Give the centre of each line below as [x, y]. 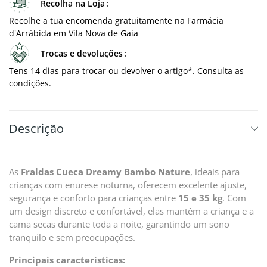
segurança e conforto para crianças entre [94, 198]
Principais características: [67, 260]
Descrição [36, 128]
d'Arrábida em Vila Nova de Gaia [74, 33]
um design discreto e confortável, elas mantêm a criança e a [131, 211]
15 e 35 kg [200, 198]
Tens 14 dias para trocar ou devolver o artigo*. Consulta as [126, 71]
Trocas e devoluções [82, 53]
